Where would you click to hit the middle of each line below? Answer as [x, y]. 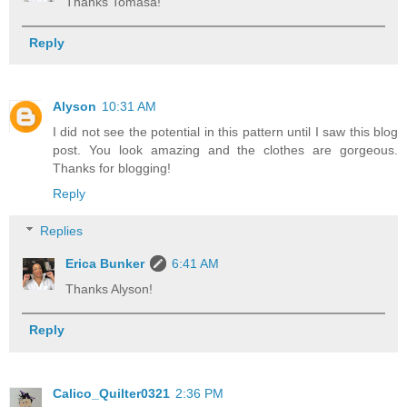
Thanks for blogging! [112, 168]
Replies [62, 231]
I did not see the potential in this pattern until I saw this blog [225, 131]
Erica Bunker [105, 264]
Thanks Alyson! [109, 289]
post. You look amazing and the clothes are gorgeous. [225, 149]
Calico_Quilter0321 [111, 394]
